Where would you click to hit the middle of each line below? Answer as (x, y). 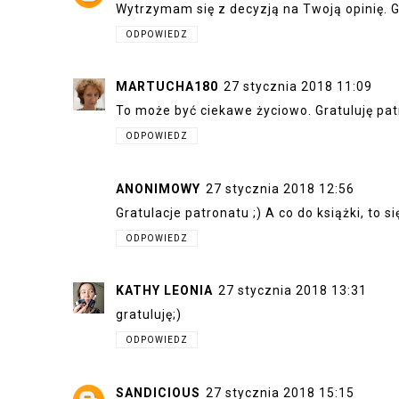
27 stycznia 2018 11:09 (298, 86)
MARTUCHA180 (167, 86)
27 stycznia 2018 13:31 (293, 290)
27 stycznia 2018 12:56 (280, 188)
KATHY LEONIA (164, 290)
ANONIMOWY (158, 188)
